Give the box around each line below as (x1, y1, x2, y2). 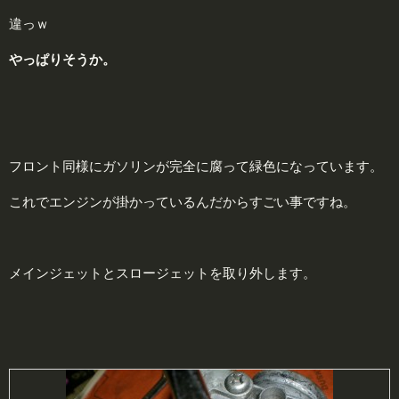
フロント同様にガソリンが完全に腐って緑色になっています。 (9, 158, 383, 174)
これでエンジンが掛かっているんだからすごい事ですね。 (9, 193, 356, 209)
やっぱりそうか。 (9, 51, 116, 67)
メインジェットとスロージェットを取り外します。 (9, 265, 316, 281)
